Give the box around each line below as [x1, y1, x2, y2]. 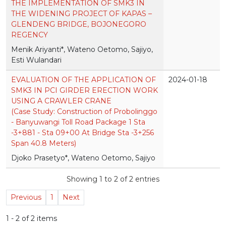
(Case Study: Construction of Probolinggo [11, 107, 157, 117]
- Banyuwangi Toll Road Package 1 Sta [11, 118, 145, 127]
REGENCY [11, 30, 48, 40]
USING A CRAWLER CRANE [11, 96, 111, 106]
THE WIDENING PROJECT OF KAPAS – [11, 9, 152, 19]
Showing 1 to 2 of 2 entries [67, 174, 159, 184]
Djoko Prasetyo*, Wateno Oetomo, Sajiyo [11, 153, 155, 163]
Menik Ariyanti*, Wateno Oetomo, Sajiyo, [11, 45, 153, 54]
